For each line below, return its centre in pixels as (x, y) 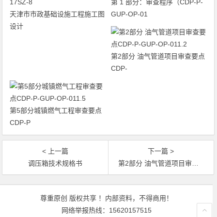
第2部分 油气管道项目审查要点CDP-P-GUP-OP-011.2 (155, 163)
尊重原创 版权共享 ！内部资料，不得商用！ (106, 198)
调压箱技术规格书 (55, 163)
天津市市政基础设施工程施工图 (57, 14)
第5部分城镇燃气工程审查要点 (56, 110)
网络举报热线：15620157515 (106, 210)
